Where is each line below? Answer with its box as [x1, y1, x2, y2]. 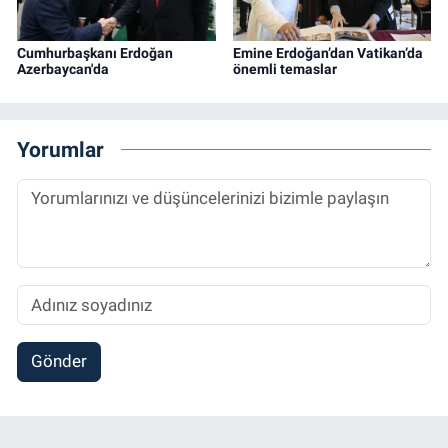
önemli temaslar [232, 61, 337, 77]
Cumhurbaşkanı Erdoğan [17, 45, 173, 61]
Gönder [30, 351, 87, 372]
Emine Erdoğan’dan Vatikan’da [232, 45, 423, 61]
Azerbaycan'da [17, 61, 109, 77]
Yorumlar [17, 136, 104, 162]
